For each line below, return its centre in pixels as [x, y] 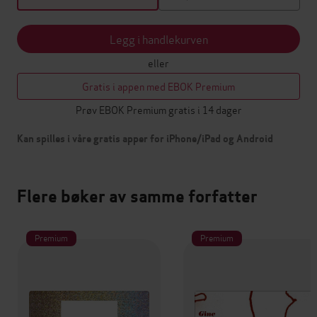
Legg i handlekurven [158, 39]
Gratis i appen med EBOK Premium [158, 86]
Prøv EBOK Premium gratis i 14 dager [158, 110]
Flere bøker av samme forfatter [137, 197]
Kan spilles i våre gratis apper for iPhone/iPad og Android [145, 139]
